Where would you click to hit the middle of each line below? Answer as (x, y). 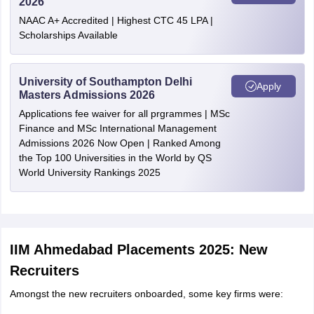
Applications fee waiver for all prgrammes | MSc (124, 114)
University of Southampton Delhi (105, 82)
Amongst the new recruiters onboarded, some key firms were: (146, 294)
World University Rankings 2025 (89, 172)
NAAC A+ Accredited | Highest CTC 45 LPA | (116, 20)
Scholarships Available (68, 35)
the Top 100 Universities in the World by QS (115, 158)
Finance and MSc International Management (117, 128)
